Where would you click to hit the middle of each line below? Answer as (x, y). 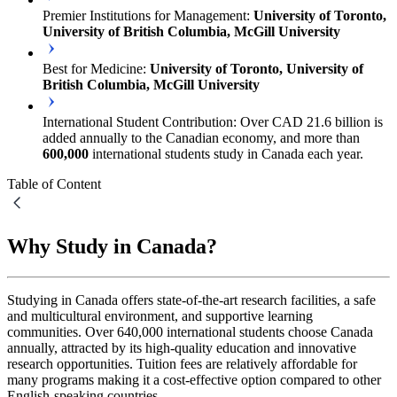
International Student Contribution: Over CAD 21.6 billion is (213, 121)
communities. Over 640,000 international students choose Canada (190, 331)
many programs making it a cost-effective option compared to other (194, 379)
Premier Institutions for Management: (148, 15)
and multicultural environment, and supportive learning (160, 315)
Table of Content (54, 183)
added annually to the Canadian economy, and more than (201, 137)
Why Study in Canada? (112, 246)
